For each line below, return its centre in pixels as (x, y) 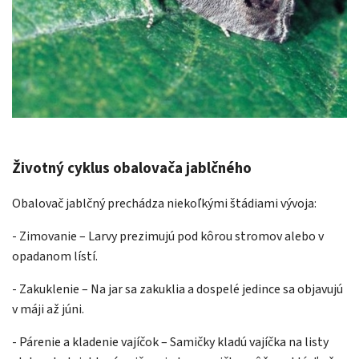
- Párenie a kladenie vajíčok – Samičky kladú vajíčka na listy (170, 343)
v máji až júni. (48, 310)
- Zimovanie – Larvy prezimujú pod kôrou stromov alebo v (168, 237)
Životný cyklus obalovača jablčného (132, 169)
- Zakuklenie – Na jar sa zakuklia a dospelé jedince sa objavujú (177, 290)
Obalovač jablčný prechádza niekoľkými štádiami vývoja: (164, 204)
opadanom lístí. (55, 257)
